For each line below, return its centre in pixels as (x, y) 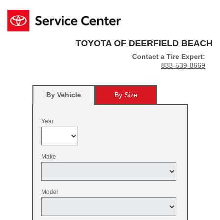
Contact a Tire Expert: (169, 57)
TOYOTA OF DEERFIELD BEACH (144, 43)
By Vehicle (64, 95)
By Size (126, 95)
